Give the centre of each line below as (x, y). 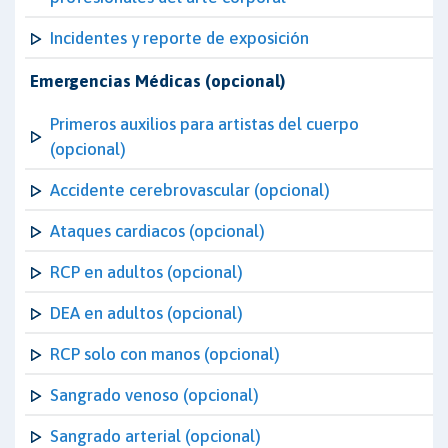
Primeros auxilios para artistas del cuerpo (204, 124)
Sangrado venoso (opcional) (154, 395)
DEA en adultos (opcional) (146, 313)
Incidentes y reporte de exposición (179, 38)
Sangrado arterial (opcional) (155, 436)
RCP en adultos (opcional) (146, 272)
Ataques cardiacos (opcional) (157, 231)
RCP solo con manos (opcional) (165, 354)
